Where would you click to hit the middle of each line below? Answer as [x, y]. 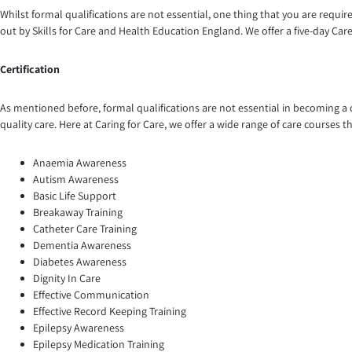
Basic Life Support [75, 196]
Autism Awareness [76, 180]
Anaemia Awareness [80, 163]
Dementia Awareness [82, 246]
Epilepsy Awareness [79, 328]
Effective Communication [91, 295]
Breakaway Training [78, 213]
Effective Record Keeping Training [110, 312]
